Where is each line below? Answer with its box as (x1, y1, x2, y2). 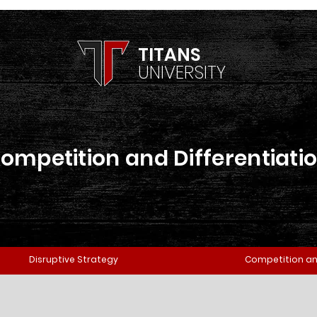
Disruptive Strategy (29, 253, 118, 265)
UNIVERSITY (138, 60, 226, 85)
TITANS (138, 42, 201, 67)
